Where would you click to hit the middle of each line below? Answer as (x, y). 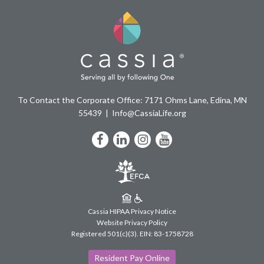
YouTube (192, 139)
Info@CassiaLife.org (149, 113)
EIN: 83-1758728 (166, 233)
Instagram (174, 139)
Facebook (130, 139)
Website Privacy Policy (132, 222)
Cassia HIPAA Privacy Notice (132, 211)
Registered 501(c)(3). (105, 233)
